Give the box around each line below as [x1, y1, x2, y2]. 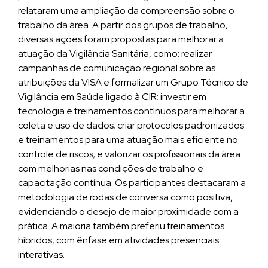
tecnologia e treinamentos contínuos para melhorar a [18, 105, 245, 117]
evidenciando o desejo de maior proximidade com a [18, 205, 239, 218]
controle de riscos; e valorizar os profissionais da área [18, 148, 240, 160]
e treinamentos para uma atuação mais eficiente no [18, 133, 238, 146]
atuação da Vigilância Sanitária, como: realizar [18, 47, 212, 60]
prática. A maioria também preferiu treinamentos [18, 220, 224, 232]
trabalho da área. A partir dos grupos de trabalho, [18, 19, 228, 31]
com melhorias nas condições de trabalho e [18, 162, 203, 175]
